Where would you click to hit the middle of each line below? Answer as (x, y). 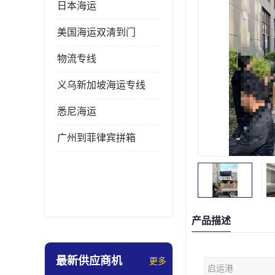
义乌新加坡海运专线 (101, 85)
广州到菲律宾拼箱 (96, 138)
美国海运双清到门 (96, 32)
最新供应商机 (89, 261)
